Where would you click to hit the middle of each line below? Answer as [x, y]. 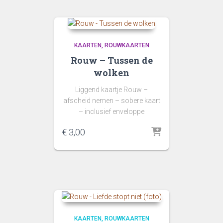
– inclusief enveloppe [111, 112]
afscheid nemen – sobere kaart [111, 101]
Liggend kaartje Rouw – [111, 90]
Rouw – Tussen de [111, 60]
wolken [111, 73]
